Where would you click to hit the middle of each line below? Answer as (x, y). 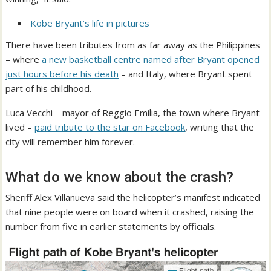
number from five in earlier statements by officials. (111, 227)
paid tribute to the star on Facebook (110, 127)
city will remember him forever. (70, 142)
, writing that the (220, 127)
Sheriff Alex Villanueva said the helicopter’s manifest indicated (133, 198)
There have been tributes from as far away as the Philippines (133, 45)
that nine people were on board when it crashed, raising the (130, 212)
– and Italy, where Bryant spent (186, 74)
